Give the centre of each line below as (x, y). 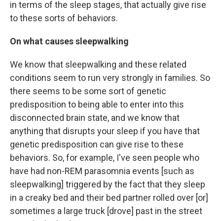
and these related (152, 64)
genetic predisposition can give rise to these (97, 144)
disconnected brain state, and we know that (95, 118)
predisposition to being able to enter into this (97, 104)
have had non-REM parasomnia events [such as (102, 171)
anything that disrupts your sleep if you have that (105, 131)
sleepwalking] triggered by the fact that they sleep (108, 184)
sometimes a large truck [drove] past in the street (106, 211)
